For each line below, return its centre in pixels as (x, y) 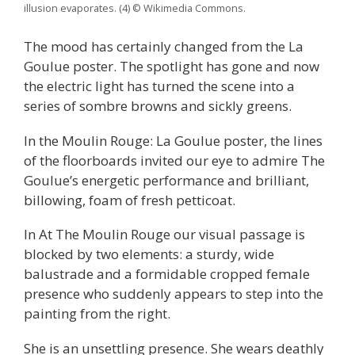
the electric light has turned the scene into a (159, 86)
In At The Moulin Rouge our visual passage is (164, 235)
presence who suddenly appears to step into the (174, 294)
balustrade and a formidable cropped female (167, 274)
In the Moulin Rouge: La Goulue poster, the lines (173, 140)
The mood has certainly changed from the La (164, 46)
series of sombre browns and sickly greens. (158, 105)
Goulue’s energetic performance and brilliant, (166, 180)
